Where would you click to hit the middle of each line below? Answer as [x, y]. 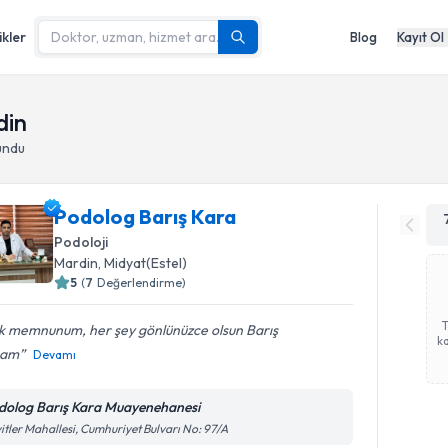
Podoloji [81, 242]
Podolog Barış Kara [145, 216]
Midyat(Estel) [146, 263]
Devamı [55, 354]
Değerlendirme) [142, 282]
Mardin [76, 263]
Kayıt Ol [420, 36]
